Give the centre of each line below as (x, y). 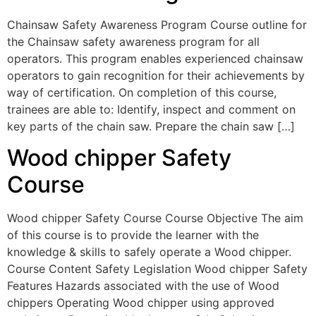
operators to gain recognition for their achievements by (156, 75)
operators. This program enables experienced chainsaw (155, 58)
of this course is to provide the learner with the (133, 235)
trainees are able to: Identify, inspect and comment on (151, 109)
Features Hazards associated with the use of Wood (143, 285)
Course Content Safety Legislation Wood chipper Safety (157, 268)
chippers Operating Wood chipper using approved (141, 302)
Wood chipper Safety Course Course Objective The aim (155, 218)
